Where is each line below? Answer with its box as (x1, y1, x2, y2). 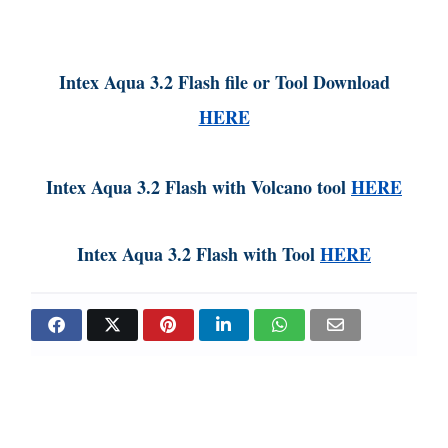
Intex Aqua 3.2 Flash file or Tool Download (58, 68, 390, 95)
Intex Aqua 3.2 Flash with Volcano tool (46, 173, 351, 200)
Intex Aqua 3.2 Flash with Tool (77, 240, 320, 267)
